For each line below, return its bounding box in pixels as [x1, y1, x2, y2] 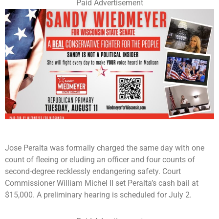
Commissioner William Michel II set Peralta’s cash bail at [5, 178, 198, 188]
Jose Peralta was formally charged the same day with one [5, 143, 204, 153]
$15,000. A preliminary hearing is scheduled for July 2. [5, 190, 192, 199]
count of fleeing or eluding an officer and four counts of [5, 154, 195, 164]
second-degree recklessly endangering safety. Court [5, 166, 181, 176]
